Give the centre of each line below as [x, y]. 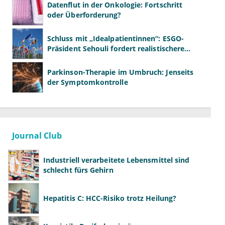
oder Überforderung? [84, 15]
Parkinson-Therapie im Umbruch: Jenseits [121, 72]
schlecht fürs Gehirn [78, 170]
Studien [61, 59]
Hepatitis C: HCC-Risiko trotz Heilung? [110, 198]
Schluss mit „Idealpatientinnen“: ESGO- [116, 39]
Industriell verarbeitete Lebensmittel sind [117, 160]
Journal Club [37, 136]
